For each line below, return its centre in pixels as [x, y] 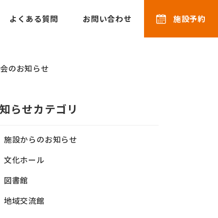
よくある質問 [34, 18]
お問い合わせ [107, 18]
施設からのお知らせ [41, 139]
